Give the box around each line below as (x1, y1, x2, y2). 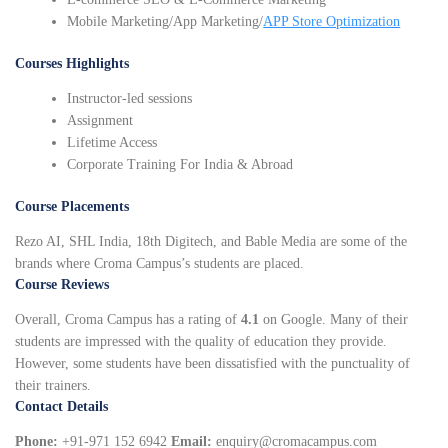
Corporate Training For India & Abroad (67, 157, 294, 173)
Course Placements (15, 199, 129, 215)
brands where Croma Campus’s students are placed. (15, 256, 304, 272)
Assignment (67, 113, 134, 129)
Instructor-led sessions (67, 91, 193, 107)
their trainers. (15, 378, 91, 394)
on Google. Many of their (259, 312, 408, 328)
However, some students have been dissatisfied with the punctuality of (15, 356, 410, 372)
